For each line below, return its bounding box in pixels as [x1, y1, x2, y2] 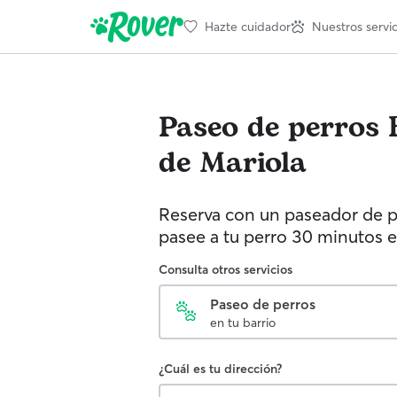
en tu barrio [210, 315, 276, 331]
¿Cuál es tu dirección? [159, 361, 282, 377]
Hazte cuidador [205, 18, 291, 35]
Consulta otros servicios [159, 261, 292, 277]
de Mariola [159, 142, 307, 185]
